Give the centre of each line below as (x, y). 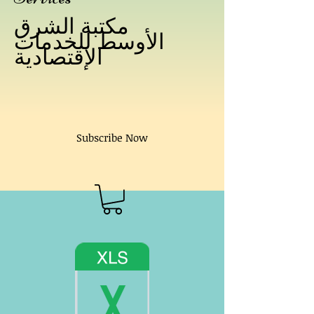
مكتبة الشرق (71, 28)
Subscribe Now (112, 137)
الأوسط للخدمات (89, 44)
